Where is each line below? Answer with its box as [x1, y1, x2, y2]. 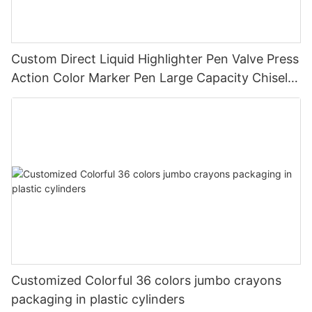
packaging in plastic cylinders [11, 292, 185, 307]
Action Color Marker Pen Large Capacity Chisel [11, 70, 288, 85]
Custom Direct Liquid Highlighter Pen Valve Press [11, 51, 299, 66]
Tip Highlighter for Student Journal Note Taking [11, 88, 292, 104]
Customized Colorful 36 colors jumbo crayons [11, 273, 281, 288]
